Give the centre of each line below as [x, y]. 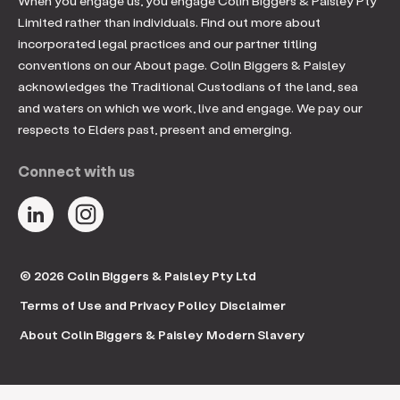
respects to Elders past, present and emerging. [155, 129]
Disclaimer [253, 304]
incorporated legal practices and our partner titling [167, 43]
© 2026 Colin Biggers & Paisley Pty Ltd [138, 275]
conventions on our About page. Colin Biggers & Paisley [182, 64]
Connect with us [76, 171]
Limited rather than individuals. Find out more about [169, 21]
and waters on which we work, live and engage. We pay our [190, 107]
